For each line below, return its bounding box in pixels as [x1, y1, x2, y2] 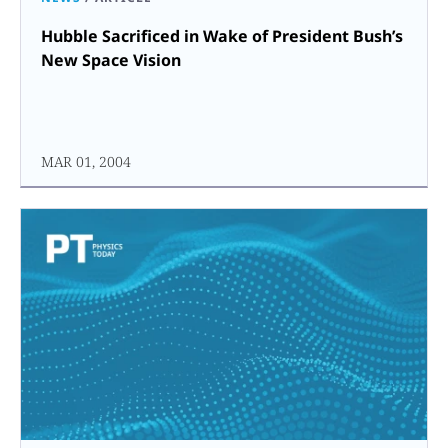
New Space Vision [41, 48, 181, 71]
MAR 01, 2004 [41, 151, 131, 171]
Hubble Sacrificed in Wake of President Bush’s [41, 24, 403, 47]
